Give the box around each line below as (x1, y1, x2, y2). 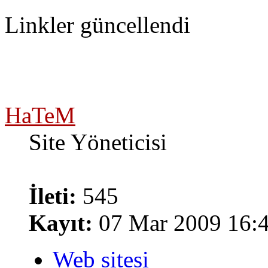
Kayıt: (29, 210, 93, 236)
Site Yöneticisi (29, 129, 167, 156)
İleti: (29, 183, 77, 209)
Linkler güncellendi (5, 12, 190, 38)
